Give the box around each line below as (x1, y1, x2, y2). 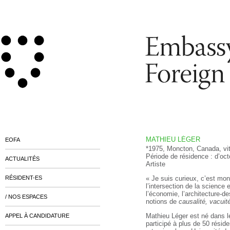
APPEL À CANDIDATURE (5, 213, 69, 219)
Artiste (146, 160, 165, 168)
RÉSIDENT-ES (5, 175, 42, 181)
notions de (146, 198, 179, 205)
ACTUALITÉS (5, 156, 40, 162)
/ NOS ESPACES (5, 194, 47, 200)
